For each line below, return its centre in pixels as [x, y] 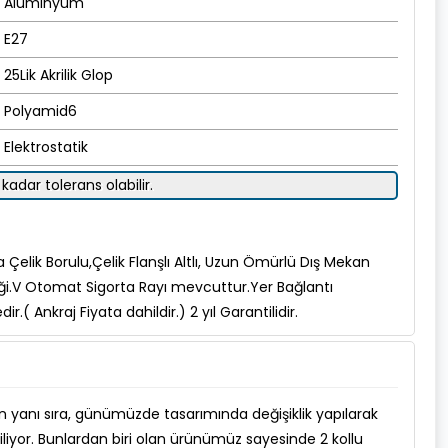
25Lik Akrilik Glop [58, 75]
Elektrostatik [46, 147]
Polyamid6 [40, 111]
